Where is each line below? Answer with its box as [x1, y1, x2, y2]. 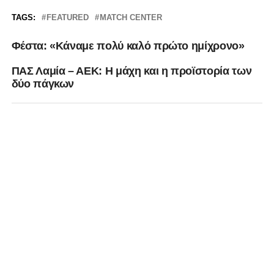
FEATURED [46, 13, 89, 23]
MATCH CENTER [99, 13, 162, 23]
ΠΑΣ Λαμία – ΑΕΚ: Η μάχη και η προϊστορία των [11, 65, 252, 78]
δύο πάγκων [11, 78, 75, 91]
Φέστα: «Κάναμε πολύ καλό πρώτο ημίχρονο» [11, 40, 245, 53]
